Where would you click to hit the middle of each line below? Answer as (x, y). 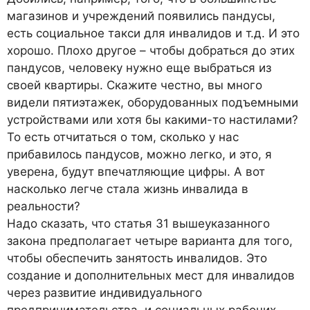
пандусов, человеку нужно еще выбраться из (139, 68)
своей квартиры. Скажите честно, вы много (135, 85)
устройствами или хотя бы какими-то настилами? (153, 120)
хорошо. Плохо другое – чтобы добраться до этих (151, 51)
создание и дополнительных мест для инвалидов (151, 276)
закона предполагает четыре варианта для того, (150, 241)
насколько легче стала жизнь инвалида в (128, 189)
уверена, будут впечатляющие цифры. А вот (136, 172)
